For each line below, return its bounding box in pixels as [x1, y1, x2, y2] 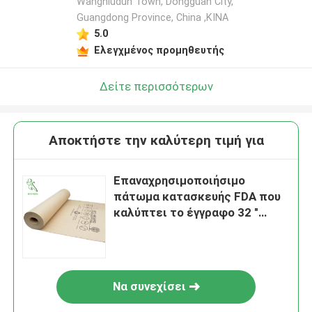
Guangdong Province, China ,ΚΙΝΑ [76, 12, 228, 24]
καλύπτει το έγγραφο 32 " [114, 205, 259, 220]
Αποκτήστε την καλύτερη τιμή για [48, 132, 264, 149]
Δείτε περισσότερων [99, 79, 213, 93]
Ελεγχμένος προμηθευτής [93, 44, 224, 56]
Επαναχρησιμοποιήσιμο [114, 173, 246, 188]
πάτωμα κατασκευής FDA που [114, 189, 281, 204]
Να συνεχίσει [112, 279, 186, 294]
